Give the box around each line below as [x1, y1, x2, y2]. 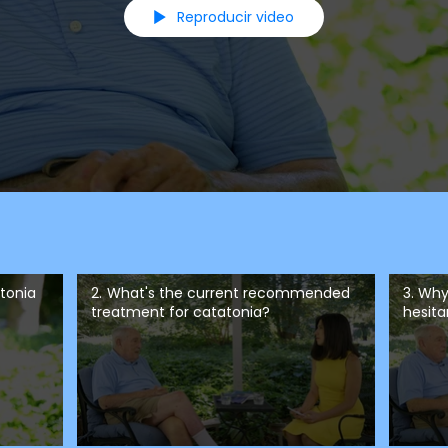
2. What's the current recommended [90, 282, 350, 303]
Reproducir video [176, 7, 294, 28]
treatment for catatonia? [90, 301, 270, 322]
